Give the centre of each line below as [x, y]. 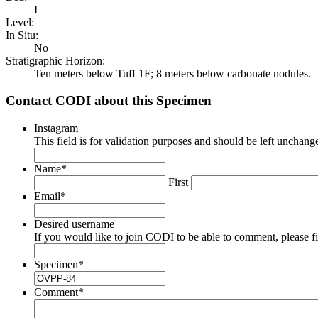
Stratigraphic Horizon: [55, 60]
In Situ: [22, 35]
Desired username [74, 224]
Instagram [56, 128]
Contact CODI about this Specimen [109, 101]
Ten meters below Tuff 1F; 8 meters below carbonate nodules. [172, 73]
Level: [20, 22]
